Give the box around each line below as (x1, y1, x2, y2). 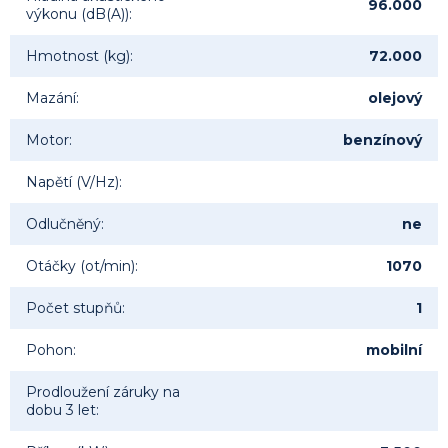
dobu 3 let (26, 401, 96, 420)
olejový (368, 89, 422, 108)
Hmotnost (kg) (26, 47, 130, 66)
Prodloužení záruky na (26, 383, 180, 402)
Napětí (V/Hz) (26, 173, 119, 192)
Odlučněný (26, 215, 101, 234)
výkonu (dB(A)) (26, 5, 129, 24)
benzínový (343, 131, 422, 150)
